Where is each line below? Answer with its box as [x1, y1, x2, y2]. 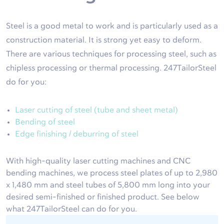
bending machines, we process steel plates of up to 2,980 [6, 169, 217, 177]
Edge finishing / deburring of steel [15, 130, 138, 138]
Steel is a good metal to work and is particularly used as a [6, 22, 218, 30]
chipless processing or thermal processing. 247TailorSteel [6, 64, 216, 72]
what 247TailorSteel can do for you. [6, 205, 137, 213]
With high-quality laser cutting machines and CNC [6, 157, 190, 165]
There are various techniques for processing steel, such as [6, 50, 216, 58]
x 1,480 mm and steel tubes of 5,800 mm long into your [6, 181, 210, 189]
